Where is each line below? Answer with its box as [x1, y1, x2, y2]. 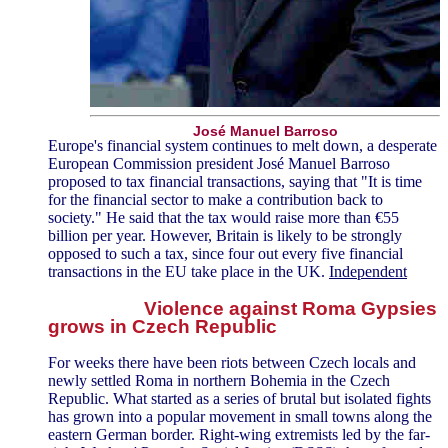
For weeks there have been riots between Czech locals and [48, 354, 416, 372]
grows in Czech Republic [48, 315, 277, 337]
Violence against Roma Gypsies [144, 297, 437, 319]
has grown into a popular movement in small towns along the [48, 408, 432, 426]
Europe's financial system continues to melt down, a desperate [48, 136, 437, 154]
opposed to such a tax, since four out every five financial [48, 244, 403, 262]
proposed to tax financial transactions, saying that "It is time [48, 172, 422, 190]
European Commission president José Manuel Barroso [48, 154, 390, 172]
